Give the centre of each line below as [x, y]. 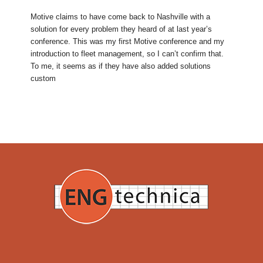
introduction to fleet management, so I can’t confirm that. [127, 54]
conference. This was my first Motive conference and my [128, 42]
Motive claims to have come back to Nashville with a [121, 17]
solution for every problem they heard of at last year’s [122, 29]
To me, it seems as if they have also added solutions [121, 66]
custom [43, 79]
